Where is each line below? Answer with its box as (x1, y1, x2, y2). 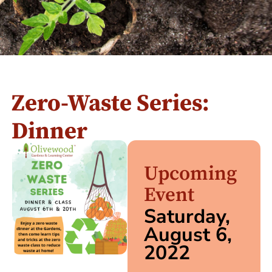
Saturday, (143, 203, 230, 230)
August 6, (143, 222, 232, 248)
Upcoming (143, 161, 237, 187)
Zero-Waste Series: (12, 89, 210, 119)
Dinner (12, 117, 88, 147)
